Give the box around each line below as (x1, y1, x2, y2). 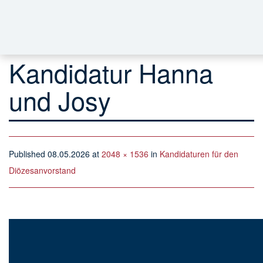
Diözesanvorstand (9, 164, 76, 176)
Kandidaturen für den (160, 148, 238, 160)
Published (9, 148, 48, 160)
